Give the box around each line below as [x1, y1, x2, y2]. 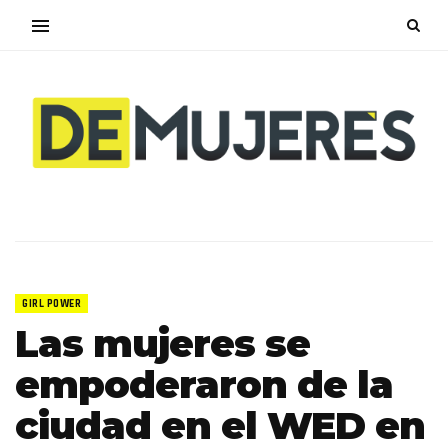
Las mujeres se [15, 319, 310, 367]
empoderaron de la [15, 360, 393, 408]
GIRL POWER [22, 296, 81, 311]
